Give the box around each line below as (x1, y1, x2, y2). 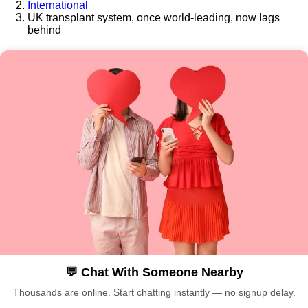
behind (27, 23, 61, 36)
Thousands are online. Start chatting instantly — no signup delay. (12, 287, 296, 298)
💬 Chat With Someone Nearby (65, 265, 243, 280)
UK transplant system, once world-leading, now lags (27, 11, 280, 23)
